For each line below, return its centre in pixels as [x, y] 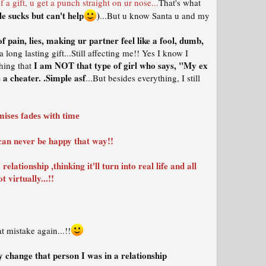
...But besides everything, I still [143, 78]
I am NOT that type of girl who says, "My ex [121, 65]
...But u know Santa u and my [155, 15]
